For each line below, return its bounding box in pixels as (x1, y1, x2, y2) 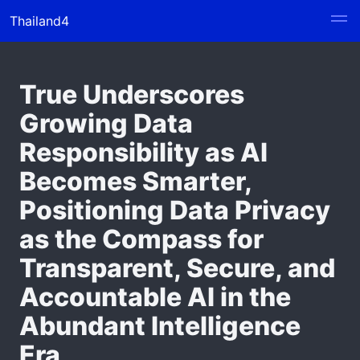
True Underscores (19, 79, 244, 110)
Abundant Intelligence (19, 310, 301, 342)
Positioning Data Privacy (19, 194, 330, 226)
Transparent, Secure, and (19, 252, 335, 284)
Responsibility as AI (19, 137, 268, 168)
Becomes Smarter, (19, 166, 252, 197)
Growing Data (19, 108, 193, 139)
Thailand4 (10, 13, 69, 29)
